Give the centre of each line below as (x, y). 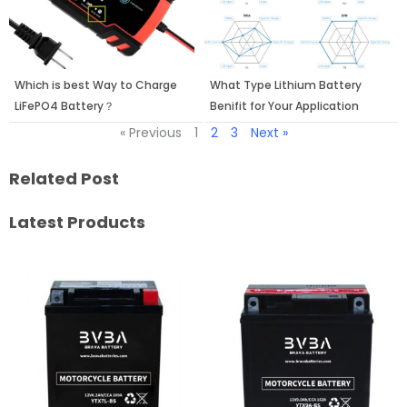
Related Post (64, 179)
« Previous (150, 133)
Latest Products (77, 223)
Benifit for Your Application (284, 106)
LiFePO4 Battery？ (65, 106)
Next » (269, 133)
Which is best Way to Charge (96, 85)
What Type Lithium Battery (286, 85)
